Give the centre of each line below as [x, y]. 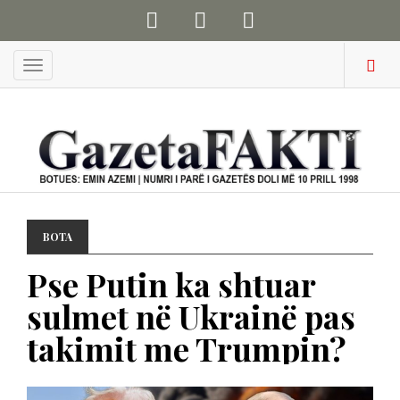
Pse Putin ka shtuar [171, 284]
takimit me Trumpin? [187, 348]
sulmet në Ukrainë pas [191, 316]
